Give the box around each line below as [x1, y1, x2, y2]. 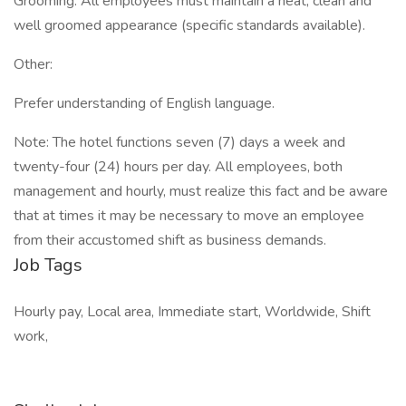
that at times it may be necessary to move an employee [14, 206, 364, 226]
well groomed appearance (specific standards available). [14, 15, 365, 35]
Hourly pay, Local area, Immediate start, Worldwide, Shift [14, 302, 371, 322]
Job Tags [14, 253, 82, 277]
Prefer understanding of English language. [14, 93, 275, 113]
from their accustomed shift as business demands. [14, 230, 326, 250]
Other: [14, 54, 53, 74]
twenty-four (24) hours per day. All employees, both [14, 157, 343, 177]
